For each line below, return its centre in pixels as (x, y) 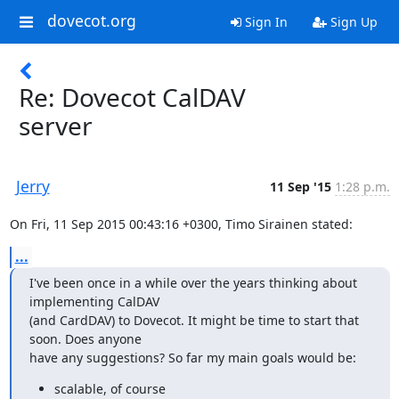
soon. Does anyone (85, 339)
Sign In (264, 22)
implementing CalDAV (94, 301)
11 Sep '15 (300, 187)
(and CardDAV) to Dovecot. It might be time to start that (194, 320)
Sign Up (352, 22)
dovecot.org (91, 21)
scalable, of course (110, 389)
